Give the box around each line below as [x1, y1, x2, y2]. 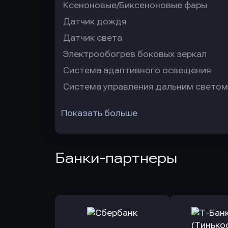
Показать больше [61, 108, 137, 118]
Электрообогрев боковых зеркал [63, 49, 207, 59]
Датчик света [63, 33, 122, 43]
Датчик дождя [63, 17, 127, 26]
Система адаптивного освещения [63, 66, 211, 75]
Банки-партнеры [55, 150, 178, 166]
